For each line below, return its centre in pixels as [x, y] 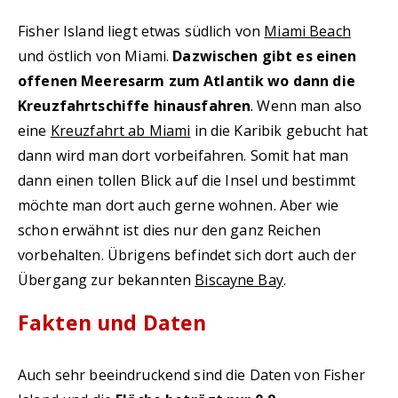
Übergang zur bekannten [107, 280]
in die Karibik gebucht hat [279, 131]
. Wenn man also [306, 106]
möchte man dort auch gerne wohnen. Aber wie [179, 205]
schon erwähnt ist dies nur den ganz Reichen [170, 230]
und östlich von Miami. [96, 56]
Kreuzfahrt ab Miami [120, 131]
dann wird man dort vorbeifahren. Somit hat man [183, 155]
